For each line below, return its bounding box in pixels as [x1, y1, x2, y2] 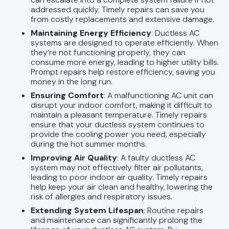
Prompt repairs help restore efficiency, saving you [31, 66, 215, 77]
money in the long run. [31, 76, 112, 87]
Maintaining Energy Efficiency [31, 27, 151, 38]
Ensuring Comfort [31, 89, 104, 101]
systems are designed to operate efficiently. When [31, 37, 218, 48]
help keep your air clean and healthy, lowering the [31, 181, 213, 192]
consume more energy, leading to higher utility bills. [31, 56, 219, 67]
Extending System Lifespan [31, 204, 144, 216]
